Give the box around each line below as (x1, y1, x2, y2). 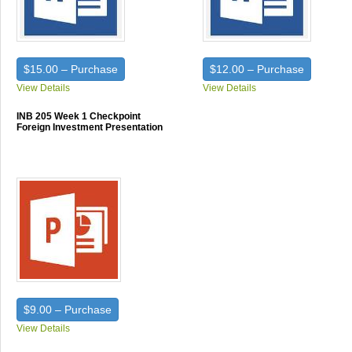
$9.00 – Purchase (24, 303, 112, 316)
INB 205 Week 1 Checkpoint (16, 111, 141, 122)
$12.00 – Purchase (210, 63, 305, 75)
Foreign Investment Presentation (16, 122, 163, 133)
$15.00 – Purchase (24, 63, 118, 75)
